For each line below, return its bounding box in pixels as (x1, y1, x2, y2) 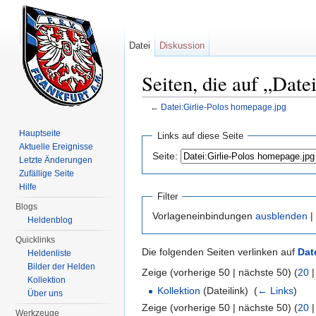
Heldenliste (28, 248, 72, 258)
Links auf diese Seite (157, 130, 243, 142)
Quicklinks (16, 235, 56, 245)
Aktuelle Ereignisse (19, 142, 94, 152)
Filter (157, 190, 178, 202)
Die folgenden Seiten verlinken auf (142, 246, 298, 258)
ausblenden (255, 210, 308, 222)
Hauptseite (19, 128, 61, 138)
